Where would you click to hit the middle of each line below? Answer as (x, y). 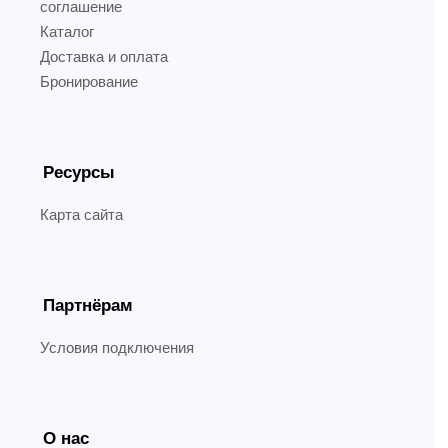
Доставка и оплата (104, 56)
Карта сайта (81, 214)
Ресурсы (79, 172)
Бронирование (89, 81)
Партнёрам (88, 305)
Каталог (67, 31)
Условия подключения (117, 347)
